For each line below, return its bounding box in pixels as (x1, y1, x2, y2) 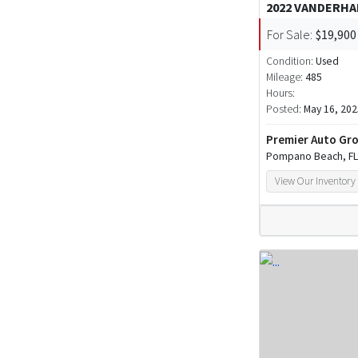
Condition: (266, 54, 316, 68)
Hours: (266, 86, 295, 100)
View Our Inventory (275, 173, 356, 188)
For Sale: (267, 26, 312, 42)
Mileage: (266, 70, 303, 84)
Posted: (266, 101, 304, 116)
